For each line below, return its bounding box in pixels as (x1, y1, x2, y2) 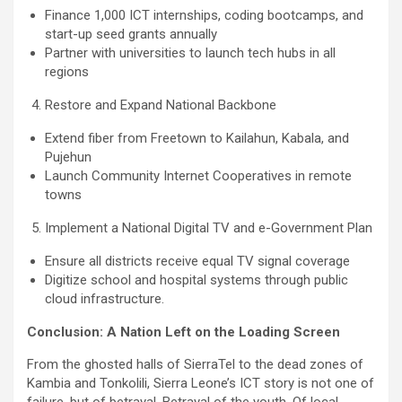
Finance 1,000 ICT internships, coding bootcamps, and (45, 7, 363, 24)
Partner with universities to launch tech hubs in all (45, 45, 336, 62)
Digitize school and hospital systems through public (45, 272, 348, 289)
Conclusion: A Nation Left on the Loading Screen (27, 324, 340, 341)
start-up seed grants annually (45, 26, 217, 43)
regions (45, 64, 89, 81)
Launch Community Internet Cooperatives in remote (45, 168, 352, 185)
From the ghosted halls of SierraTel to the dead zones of (27, 356, 363, 373)
